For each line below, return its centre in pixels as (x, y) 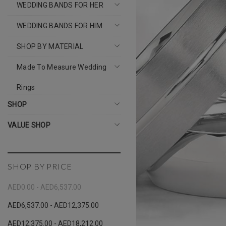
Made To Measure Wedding (62, 67)
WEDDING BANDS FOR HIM (60, 26)
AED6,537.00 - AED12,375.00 (53, 205)
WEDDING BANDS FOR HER (60, 5)
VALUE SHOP (29, 125)
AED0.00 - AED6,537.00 (44, 187)
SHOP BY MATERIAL (50, 46)
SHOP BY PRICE (40, 166)
